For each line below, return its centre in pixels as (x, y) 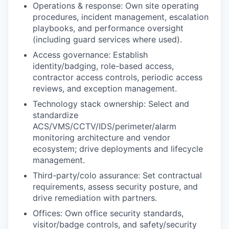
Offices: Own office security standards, (108, 213)
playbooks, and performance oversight (108, 28)
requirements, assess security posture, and (115, 187)
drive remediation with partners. (95, 198)
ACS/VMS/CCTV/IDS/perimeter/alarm (105, 126)
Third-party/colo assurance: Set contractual (117, 175)
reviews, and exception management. (105, 88)
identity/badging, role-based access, (103, 66)
